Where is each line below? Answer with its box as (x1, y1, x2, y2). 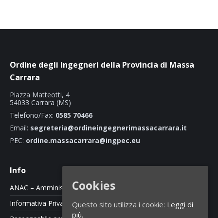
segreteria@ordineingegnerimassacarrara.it (30, 123, 187, 132)
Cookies (72, 178, 115, 194)
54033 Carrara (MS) (10, 97, 71, 107)
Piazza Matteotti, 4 (10, 90, 70, 99)
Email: (10, 123, 30, 132)
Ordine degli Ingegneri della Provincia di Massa (10, 59, 194, 70)
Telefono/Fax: (10, 110, 55, 120)
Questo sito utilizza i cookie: (72, 200, 167, 210)
